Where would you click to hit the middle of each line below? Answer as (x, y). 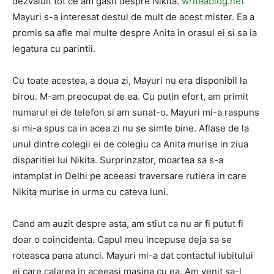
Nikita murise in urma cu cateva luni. (90, 192)
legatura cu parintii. (54, 49)
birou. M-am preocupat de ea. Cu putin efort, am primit (130, 96)
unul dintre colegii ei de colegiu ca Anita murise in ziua (130, 144)
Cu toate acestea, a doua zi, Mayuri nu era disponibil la (130, 80)
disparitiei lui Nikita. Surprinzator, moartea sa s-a (118, 160)
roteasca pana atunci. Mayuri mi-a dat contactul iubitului (133, 255)
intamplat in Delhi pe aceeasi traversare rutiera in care (129, 176)
